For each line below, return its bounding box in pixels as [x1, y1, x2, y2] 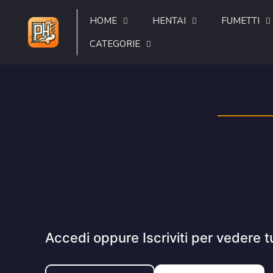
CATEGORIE [90, 38, 140, 50]
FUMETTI [221, 15, 260, 27]
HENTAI [152, 15, 186, 27]
